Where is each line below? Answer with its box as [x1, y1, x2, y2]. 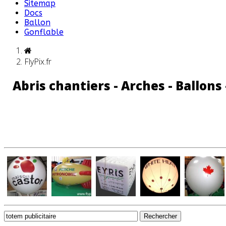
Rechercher [144, 212, 177, 220]
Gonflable [24, 27, 64, 37]
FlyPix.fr [24, 56, 51, 67]
